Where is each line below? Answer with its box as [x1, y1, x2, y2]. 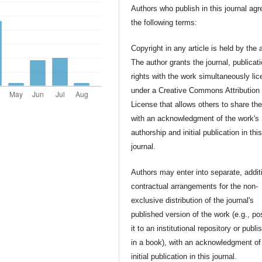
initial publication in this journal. [131, 251, 237, 261]
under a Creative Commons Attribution [131, 85, 260, 95]
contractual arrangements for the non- [131, 181, 258, 191]
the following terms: [131, 18, 198, 27]
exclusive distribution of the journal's [131, 195, 254, 205]
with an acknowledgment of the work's [131, 113, 260, 123]
